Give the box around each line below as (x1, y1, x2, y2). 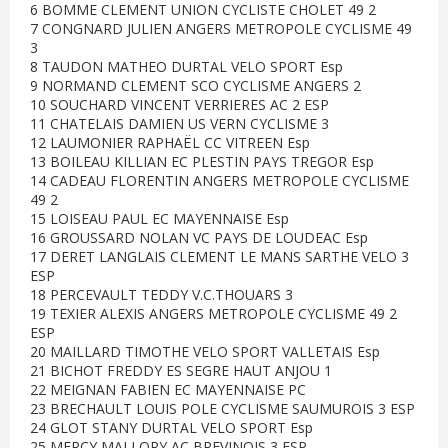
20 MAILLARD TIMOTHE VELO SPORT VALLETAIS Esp (30, 342, 380, 361)
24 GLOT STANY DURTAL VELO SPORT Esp (30, 418, 313, 437)
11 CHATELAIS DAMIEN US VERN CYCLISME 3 (30, 114, 329, 133)
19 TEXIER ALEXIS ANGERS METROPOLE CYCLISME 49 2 (30, 304, 397, 323)
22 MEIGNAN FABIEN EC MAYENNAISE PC (30, 380, 306, 399)
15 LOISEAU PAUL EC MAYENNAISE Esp (30, 209, 289, 228)
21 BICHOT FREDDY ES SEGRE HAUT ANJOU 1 (30, 361, 332, 380)
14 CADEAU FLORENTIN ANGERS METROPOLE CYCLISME (30, 171, 409, 190)
